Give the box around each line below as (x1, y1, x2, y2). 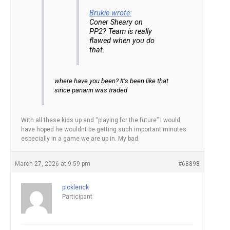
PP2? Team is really (89, 27, 152, 36)
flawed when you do (89, 36, 155, 46)
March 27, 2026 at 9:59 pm (15, 160, 90, 167)
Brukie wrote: (89, 9, 132, 18)
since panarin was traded (54, 86, 127, 94)
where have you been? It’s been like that (54, 77, 168, 85)
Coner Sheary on (89, 18, 143, 27)
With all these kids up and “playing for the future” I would (21, 116, 180, 124)
